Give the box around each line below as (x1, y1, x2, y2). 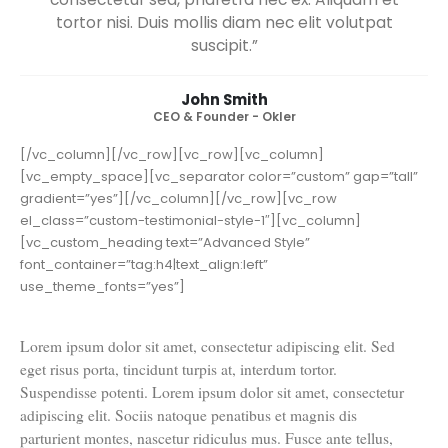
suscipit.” (190, 112, 258, 134)
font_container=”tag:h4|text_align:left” (20, 332, 268, 352)
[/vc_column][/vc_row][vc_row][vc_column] (20, 222, 324, 242)
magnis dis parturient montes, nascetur (71, 20, 377, 42)
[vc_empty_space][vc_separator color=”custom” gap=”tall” (20, 244, 418, 264)
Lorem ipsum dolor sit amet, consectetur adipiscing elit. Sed (20, 413, 395, 434)
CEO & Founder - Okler (152, 186, 296, 203)
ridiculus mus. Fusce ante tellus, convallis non (52, 43, 396, 65)
